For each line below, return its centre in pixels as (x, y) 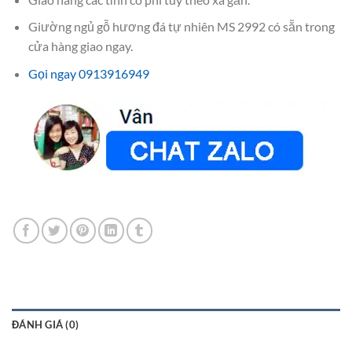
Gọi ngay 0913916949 (88, 73)
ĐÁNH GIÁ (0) (46, 325)
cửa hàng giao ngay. (80, 46)
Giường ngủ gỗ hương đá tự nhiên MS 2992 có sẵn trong (181, 27)
